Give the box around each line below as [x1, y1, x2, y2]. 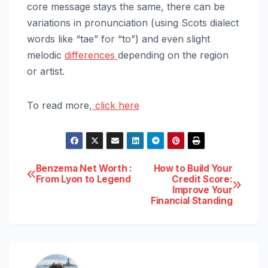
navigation [26, 187, 121, 213]
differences [65, 49, 118, 62]
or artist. [27, 65, 65, 78]
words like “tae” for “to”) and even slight [27, 33, 210, 45]
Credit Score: [172, 173, 233, 185]
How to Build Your [153, 163, 233, 175]
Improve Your [172, 184, 233, 196]
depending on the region [118, 49, 229, 62]
